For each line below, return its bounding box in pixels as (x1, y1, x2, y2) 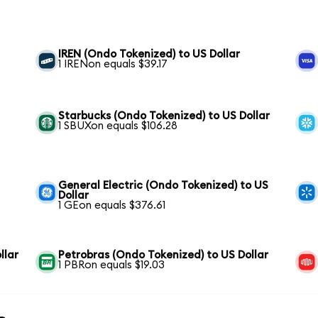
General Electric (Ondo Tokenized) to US (58, 180, 269, 192)
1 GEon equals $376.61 (58, 200, 166, 212)
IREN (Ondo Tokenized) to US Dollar (58, 48, 241, 60)
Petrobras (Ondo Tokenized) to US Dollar (58, 250, 269, 261)
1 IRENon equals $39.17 (58, 58, 168, 70)
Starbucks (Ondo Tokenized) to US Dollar (58, 111, 270, 122)
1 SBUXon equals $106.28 (58, 121, 178, 132)
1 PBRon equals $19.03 (58, 260, 165, 271)
